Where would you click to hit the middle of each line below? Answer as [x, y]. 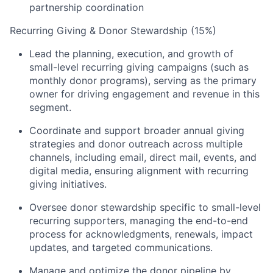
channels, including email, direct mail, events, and [143, 157]
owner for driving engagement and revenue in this [144, 94]
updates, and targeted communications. [121, 247]
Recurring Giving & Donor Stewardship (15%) [113, 30]
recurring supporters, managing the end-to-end [139, 220]
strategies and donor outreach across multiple [136, 144]
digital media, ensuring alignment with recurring [139, 170]
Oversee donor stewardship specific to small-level [145, 207]
